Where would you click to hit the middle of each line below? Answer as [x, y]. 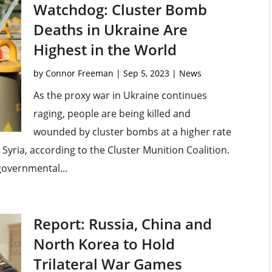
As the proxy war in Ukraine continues [120, 96]
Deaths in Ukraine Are [110, 30]
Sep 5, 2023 [146, 73]
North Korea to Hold [104, 244]
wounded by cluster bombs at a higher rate [132, 132]
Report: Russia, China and [122, 224]
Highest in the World [105, 50]
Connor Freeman [79, 73]
